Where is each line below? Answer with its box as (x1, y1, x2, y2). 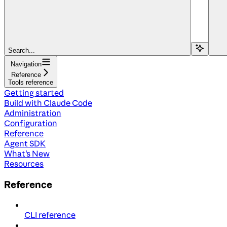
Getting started (4, 87, 64, 98)
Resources (4, 158, 44, 169)
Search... (8, 46, 35, 54)
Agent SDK (4, 138, 46, 148)
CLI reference (24, 210, 75, 220)
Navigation (11, 60, 42, 68)
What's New (4, 148, 50, 159)
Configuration (4, 118, 57, 128)
